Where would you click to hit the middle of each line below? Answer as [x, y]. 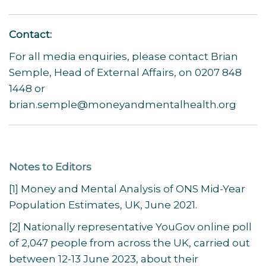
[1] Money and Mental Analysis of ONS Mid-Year [127, 189]
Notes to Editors [50, 167]
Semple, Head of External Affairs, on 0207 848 [125, 72]
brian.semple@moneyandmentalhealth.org [123, 104]
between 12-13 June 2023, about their [104, 259]
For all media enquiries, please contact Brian [123, 56]
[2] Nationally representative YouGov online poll [130, 227]
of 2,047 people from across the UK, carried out [129, 243]
